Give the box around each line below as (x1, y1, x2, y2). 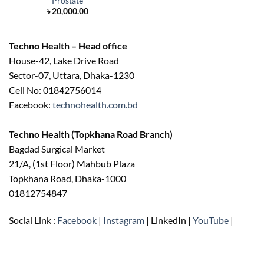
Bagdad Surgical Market (9, 143, 105, 155)
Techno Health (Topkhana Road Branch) (9, 128, 173, 140)
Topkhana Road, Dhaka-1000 (9, 173, 126, 184)
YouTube (193, 214, 229, 226)
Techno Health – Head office (9, 40, 127, 52)
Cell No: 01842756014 (9, 84, 101, 96)
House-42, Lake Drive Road (9, 55, 119, 67)
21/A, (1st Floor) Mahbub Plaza (9, 158, 135, 170)
